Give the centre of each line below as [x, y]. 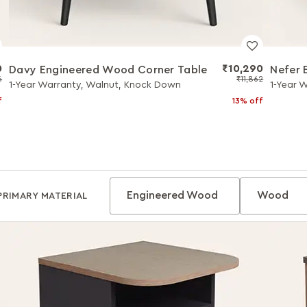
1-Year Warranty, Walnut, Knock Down [95, 85]
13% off [248, 101]
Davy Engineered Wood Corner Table [108, 70]
